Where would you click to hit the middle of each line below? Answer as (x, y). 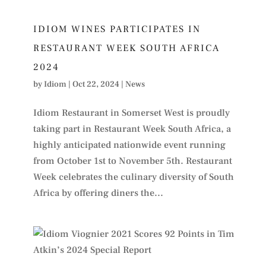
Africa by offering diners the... (98, 193)
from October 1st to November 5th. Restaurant (132, 161)
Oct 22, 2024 (96, 84)
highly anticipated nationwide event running (129, 145)
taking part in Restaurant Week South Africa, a (132, 129)
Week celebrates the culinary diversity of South (133, 177)
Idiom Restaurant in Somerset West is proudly (131, 113)
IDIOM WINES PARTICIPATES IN (117, 29)
